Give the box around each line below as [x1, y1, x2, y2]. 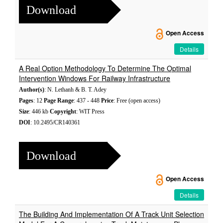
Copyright [50, 108, 76, 115]
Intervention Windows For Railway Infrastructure [19, 73, 170, 83]
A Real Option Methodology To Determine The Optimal [19, 63, 191, 73]
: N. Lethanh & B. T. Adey [44, 86, 107, 93]
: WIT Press [76, 108, 105, 115]
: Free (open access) [113, 97, 160, 104]
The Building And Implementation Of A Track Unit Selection [19, 209, 204, 219]
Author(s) [19, 86, 44, 93]
